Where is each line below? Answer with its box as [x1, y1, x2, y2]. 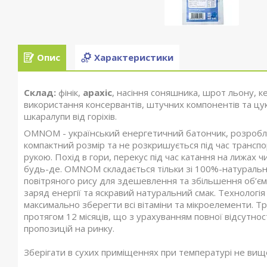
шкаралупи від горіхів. [24, 110, 117, 122]
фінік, [56, 86, 83, 98]
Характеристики [94, 51, 173, 64]
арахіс [83, 86, 112, 98]
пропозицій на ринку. [24, 222, 114, 234]
